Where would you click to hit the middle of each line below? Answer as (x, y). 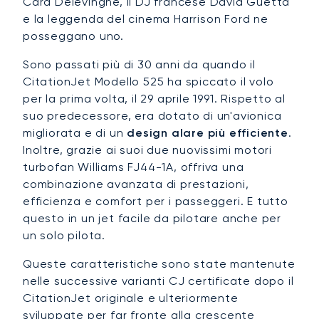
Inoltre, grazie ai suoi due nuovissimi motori (147, 150)
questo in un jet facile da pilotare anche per (152, 219)
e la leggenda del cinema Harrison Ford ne (146, 19)
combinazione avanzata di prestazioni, (136, 184)
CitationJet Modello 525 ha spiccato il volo (148, 82)
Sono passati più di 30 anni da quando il (139, 65)
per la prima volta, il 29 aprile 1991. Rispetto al (154, 99)
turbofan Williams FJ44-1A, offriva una (134, 167)
